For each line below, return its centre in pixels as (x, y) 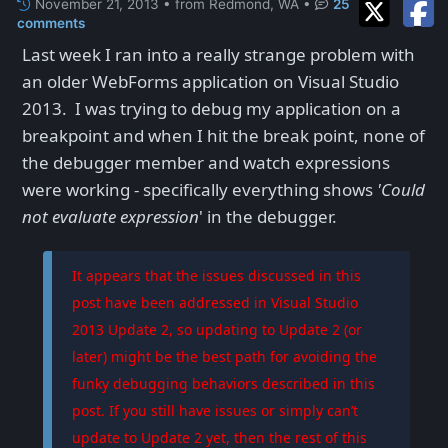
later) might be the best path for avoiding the (224, 356)
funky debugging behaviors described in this (223, 383)
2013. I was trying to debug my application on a (211, 108)
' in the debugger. (270, 216)
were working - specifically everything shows (199, 189)
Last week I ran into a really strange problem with (218, 54)
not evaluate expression (110, 216)
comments (51, 22)
